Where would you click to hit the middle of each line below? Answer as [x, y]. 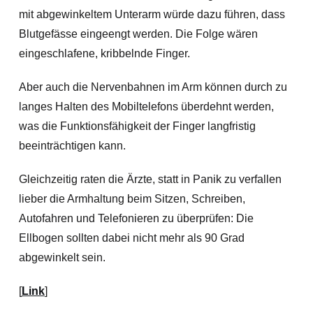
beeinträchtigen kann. [72, 146]
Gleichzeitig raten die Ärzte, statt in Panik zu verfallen [150, 179]
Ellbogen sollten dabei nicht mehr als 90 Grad [131, 238]
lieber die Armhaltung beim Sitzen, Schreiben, [132, 199]
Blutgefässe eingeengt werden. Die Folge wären [138, 34]
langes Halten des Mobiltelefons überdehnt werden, [146, 107]
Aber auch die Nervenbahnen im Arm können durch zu [153, 87]
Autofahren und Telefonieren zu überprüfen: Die [136, 218]
